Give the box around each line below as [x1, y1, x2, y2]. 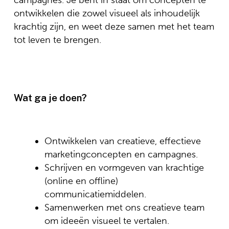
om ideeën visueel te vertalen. [44, 215, 169, 226]
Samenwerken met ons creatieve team [44, 202, 204, 213]
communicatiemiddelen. [44, 189, 146, 200]
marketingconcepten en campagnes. [44, 149, 198, 160]
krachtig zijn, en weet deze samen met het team [13, 21, 214, 32]
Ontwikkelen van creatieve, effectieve [44, 135, 201, 147]
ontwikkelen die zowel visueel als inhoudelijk [13, 8, 200, 19]
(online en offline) [44, 175, 118, 187]
